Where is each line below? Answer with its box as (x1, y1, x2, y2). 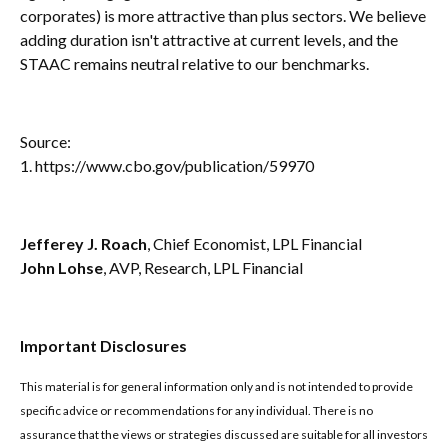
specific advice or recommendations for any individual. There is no (20, 403, 373, 419)
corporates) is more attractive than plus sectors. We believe (20, 6, 426, 26)
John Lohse (20, 258, 103, 278)
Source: (20, 132, 74, 152)
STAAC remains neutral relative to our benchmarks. (20, 54, 369, 74)
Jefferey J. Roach (20, 234, 147, 254)
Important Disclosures (20, 336, 187, 356)
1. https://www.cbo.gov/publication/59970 (20, 156, 314, 176)
